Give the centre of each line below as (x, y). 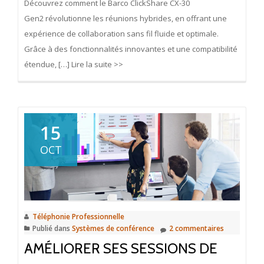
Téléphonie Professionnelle (78, 216)
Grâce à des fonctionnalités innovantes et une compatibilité (131, 49)
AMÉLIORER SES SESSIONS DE (121, 248)
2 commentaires (197, 228)
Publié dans (52, 228)
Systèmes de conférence (113, 228)
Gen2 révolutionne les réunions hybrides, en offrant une (126, 18)
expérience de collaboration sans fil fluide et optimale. (121, 33)
